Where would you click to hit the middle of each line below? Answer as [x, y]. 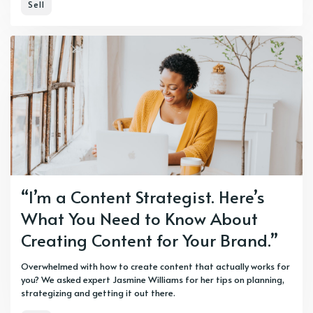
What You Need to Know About [139, 218]
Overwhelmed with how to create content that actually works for [155, 266]
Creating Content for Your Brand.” [150, 240]
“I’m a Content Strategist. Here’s [143, 196]
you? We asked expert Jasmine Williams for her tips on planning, [153, 279]
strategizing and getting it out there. [98, 292]
